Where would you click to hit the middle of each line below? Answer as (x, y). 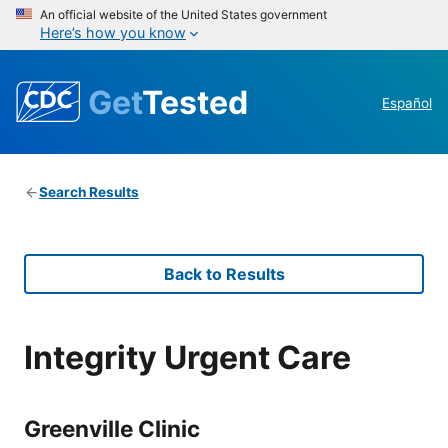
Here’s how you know (113, 32)
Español (407, 103)
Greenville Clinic (112, 428)
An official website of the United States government (183, 14)
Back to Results (224, 274)
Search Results (88, 192)
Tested (195, 102)
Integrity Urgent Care (187, 357)
